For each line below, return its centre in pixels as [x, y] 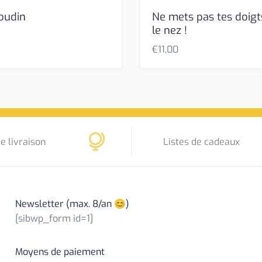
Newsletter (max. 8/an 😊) [72, 204]
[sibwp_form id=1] [54, 218]
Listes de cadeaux [202, 142]
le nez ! [170, 30]
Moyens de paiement [60, 251]
